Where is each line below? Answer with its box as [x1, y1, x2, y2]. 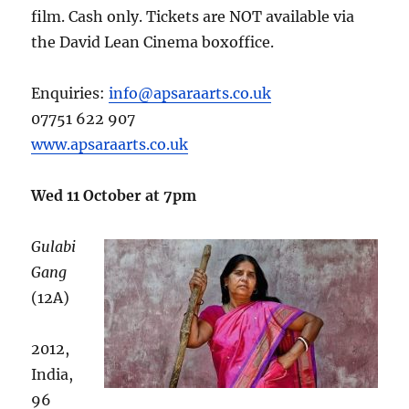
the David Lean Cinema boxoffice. [31, 33, 275, 52]
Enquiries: [31, 84, 110, 103]
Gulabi [31, 237, 77, 257]
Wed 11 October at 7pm [31, 186, 197, 205]
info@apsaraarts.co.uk [109, 84, 272, 103]
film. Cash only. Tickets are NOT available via [31, 7, 355, 26]
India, [31, 365, 74, 384]
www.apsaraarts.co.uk [31, 135, 189, 154]
